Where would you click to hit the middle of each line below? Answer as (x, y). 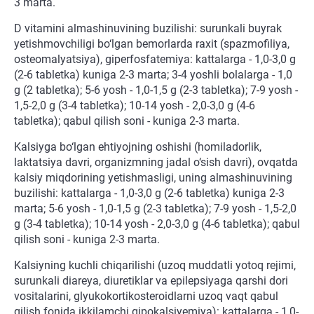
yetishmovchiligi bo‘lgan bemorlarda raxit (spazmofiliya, (152, 44)
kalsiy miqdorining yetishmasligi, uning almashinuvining (153, 178)
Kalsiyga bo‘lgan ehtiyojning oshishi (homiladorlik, (138, 147)
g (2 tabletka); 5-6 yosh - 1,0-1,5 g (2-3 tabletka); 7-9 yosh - (156, 90)
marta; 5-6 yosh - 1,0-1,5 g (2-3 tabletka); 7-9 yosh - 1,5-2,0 (155, 209)
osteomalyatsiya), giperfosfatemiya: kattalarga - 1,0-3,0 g (155, 60)
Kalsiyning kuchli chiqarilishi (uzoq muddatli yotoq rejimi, (155, 266)
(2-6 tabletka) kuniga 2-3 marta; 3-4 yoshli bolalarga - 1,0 (153, 75)
